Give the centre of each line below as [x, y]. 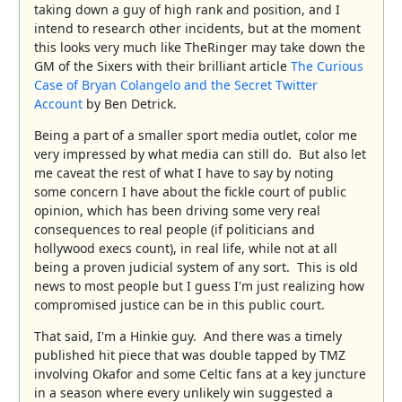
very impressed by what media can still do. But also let [200, 153]
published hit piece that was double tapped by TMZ [189, 354]
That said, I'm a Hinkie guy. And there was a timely [188, 336]
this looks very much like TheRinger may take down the [199, 47]
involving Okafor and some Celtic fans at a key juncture [200, 373]
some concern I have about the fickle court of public [190, 191]
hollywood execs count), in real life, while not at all [185, 248]
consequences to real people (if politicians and [174, 229]
